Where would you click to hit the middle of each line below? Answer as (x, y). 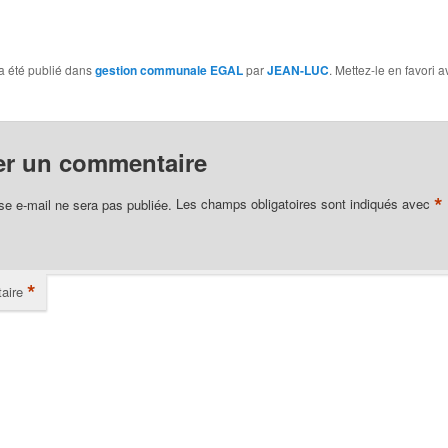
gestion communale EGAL (168, 69)
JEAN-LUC (297, 69)
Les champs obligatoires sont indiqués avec (304, 204)
